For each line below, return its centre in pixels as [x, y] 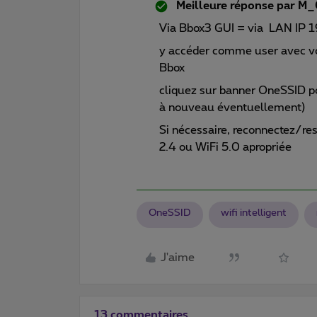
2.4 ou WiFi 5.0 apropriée [225, 147]
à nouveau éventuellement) [232, 107]
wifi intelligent [254, 213]
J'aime [178, 258]
